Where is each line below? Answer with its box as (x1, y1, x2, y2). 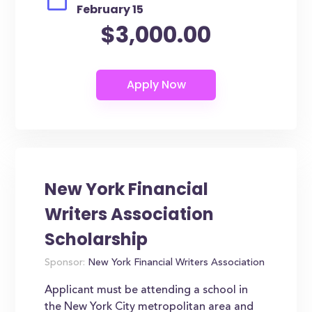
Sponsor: (45, 258, 86, 268)
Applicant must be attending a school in (45, 285, 249, 296)
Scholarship (45, 228, 148, 251)
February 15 (77, 1, 144, 17)
